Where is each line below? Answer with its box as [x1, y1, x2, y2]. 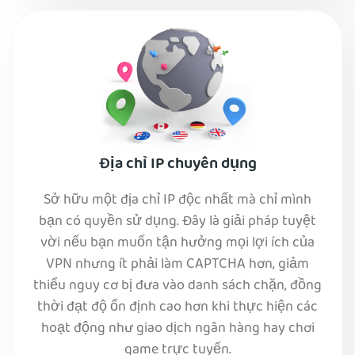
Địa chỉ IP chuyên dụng [98, 151, 257, 179]
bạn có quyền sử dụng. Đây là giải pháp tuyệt [39, 210, 316, 235]
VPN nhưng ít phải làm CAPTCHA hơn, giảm [46, 253, 309, 278]
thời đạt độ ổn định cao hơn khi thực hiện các [37, 296, 318, 321]
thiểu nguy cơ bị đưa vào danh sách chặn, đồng [33, 274, 322, 300]
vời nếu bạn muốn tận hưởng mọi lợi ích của [40, 231, 315, 257]
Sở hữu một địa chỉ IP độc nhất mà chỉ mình [44, 189, 311, 214]
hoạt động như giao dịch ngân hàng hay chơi [40, 317, 315, 342]
